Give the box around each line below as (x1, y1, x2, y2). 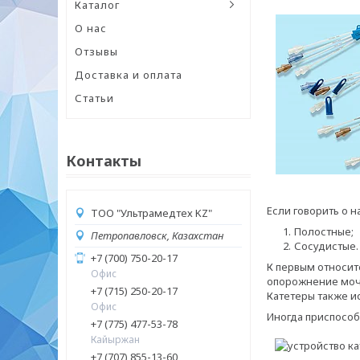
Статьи (75, 91, 114, 105)
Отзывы (75, 44, 118, 59)
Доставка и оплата (75, 67, 182, 82)
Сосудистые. (294, 239, 358, 254)
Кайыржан (91, 333, 140, 346)
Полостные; (294, 224, 354, 239)
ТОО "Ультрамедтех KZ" (91, 206, 212, 220)
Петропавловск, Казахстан (91, 228, 223, 243)
